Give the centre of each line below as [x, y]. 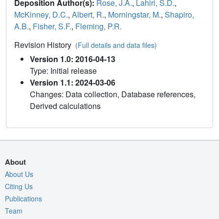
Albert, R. [88, 14]
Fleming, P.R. [99, 26]
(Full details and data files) [116, 45]
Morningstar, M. [134, 14]
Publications [23, 198]
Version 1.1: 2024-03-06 [73, 82]
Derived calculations [65, 106]
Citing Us [19, 186]
